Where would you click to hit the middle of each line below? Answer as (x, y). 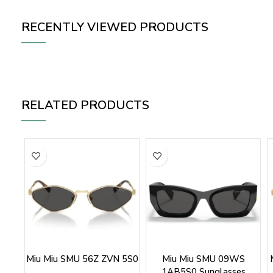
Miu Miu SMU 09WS (203, 259)
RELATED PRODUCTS (85, 105)
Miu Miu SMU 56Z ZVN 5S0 (82, 259)
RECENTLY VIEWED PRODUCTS (115, 27)
